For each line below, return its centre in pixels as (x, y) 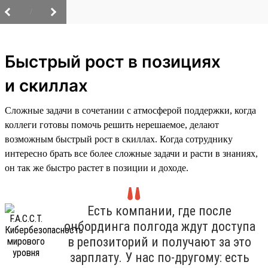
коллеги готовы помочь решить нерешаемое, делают (112, 124)
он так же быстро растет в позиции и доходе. (97, 167)
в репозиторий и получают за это (159, 242)
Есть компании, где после (159, 211)
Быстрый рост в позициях (113, 61)
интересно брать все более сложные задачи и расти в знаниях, (131, 153)
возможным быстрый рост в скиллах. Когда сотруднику (119, 139)
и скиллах (46, 85)
